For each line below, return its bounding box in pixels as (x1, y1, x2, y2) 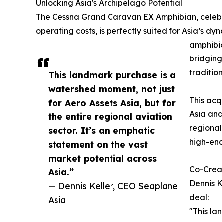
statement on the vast (48, 139, 148, 150)
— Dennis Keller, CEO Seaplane (48, 180, 178, 192)
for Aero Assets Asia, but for (48, 97, 176, 109)
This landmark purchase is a (48, 69, 176, 81)
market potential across (48, 153, 157, 164)
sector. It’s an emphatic (48, 125, 155, 136)
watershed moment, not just (48, 83, 175, 95)
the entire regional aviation (48, 111, 172, 122)
